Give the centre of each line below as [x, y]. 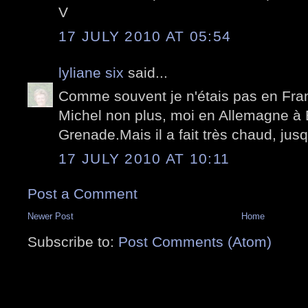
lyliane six [93, 72]
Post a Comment [82, 193]
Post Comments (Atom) [195, 241]
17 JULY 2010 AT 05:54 [145, 36]
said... [148, 72]
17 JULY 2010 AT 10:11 [144, 158]
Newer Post [51, 216]
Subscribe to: [73, 241]
